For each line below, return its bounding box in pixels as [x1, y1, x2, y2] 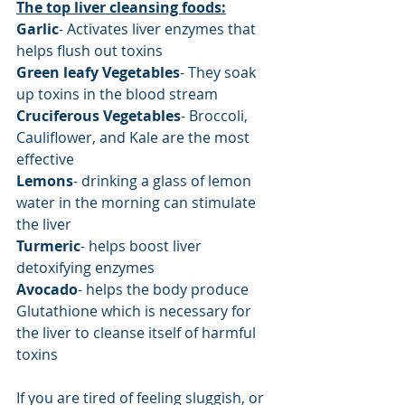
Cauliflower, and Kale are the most [16, 127, 253, 147]
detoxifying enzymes [16, 257, 155, 278]
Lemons [16, 170, 73, 191]
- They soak [180, 61, 259, 82]
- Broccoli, [181, 105, 251, 126]
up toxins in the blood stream [16, 83, 218, 104]
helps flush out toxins [16, 40, 163, 61]
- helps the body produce [78, 278, 252, 299]
